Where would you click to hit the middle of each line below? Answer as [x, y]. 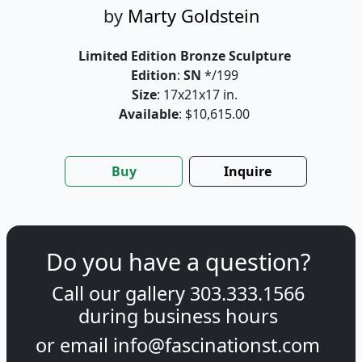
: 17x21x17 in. [197, 95]
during [110, 316]
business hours [210, 316]
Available [149, 114]
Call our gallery [120, 294]
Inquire [248, 172]
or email [74, 345]
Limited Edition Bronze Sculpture [184, 56]
